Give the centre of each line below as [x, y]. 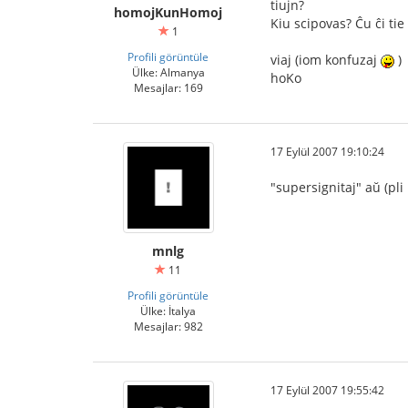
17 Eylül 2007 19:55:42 [327, 390]
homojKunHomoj [168, 12]
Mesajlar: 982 [168, 326]
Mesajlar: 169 [168, 87]
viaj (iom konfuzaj [326, 60]
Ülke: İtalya [168, 311]
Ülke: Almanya [168, 72]
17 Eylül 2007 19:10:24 [327, 151]
